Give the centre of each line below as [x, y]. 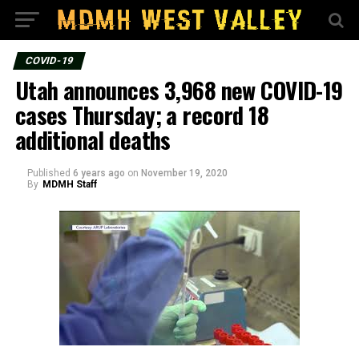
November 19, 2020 [184, 173]
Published [48, 173]
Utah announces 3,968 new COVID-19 [179, 90]
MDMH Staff [69, 184]
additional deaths [93, 139]
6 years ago [99, 173]
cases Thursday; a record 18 [142, 115]
